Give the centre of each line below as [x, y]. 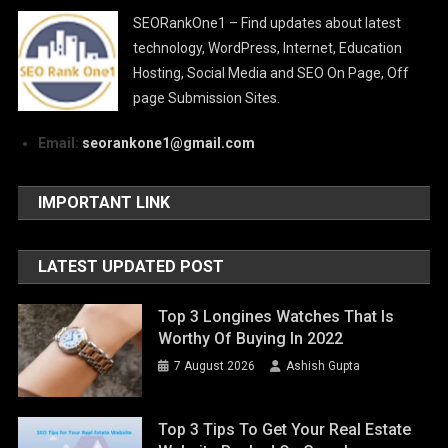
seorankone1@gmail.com [169, 143]
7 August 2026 [215, 366]
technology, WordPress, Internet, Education [268, 48]
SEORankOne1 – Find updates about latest [267, 23]
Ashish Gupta [323, 366]
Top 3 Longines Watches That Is [276, 317]
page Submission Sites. [207, 98]
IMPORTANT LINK [104, 203]
